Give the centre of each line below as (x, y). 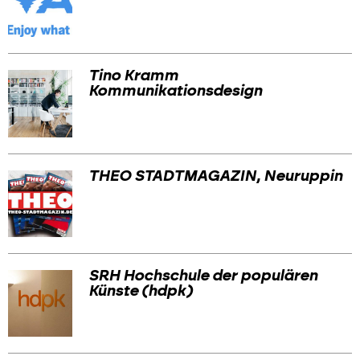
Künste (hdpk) (140, 291)
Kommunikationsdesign (175, 92)
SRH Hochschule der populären (203, 276)
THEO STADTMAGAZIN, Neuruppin (215, 176)
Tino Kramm (133, 76)
